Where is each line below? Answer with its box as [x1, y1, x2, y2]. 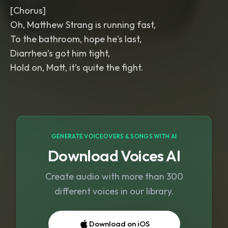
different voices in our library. [54, 185, 174, 197]
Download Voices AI [47, 146, 181, 165]
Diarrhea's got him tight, [10, 47, 110, 59]
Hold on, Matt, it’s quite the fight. [10, 62, 144, 73]
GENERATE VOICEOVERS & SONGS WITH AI [51, 132, 177, 140]
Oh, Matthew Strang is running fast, [10, 19, 156, 31]
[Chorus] [10, 5, 46, 16]
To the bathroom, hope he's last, [10, 33, 141, 45]
